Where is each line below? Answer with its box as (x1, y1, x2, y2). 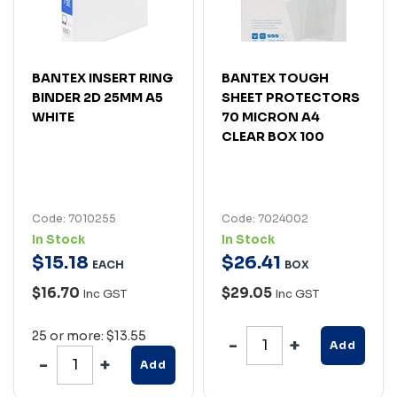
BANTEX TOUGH (222, 69, 329, 86)
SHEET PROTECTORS (222, 89, 360, 105)
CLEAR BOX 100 (222, 128, 324, 144)
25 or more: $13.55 (32, 327, 146, 344)
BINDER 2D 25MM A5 (32, 89, 163, 105)
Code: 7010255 (32, 211, 116, 225)
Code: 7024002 (222, 211, 308, 225)
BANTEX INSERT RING (32, 69, 173, 86)
